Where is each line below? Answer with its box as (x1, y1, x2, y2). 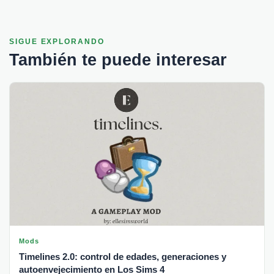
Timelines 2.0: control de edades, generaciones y (19, 251, 226, 262)
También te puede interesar (9, 50, 227, 69)
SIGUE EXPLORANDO (9, 37, 105, 46)
